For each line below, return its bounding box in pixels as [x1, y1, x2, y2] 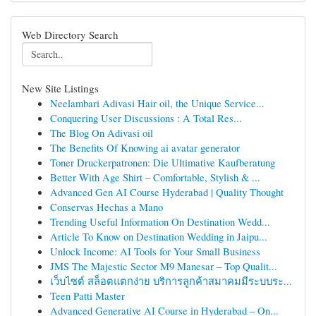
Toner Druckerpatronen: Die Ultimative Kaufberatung [50, 155, 275, 169]
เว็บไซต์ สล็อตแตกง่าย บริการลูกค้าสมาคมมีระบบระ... [50, 274, 292, 288]
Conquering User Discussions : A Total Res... [50, 111, 242, 125]
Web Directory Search [22, 28, 119, 42]
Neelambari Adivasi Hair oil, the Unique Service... [50, 96, 265, 110]
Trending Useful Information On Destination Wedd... [50, 214, 270, 229]
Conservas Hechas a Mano [50, 200, 163, 214]
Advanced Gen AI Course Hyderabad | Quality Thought [50, 185, 284, 199]
